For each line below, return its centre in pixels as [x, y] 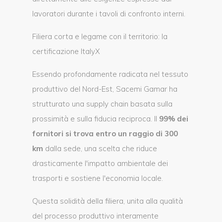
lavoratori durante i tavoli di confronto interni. [109, 14]
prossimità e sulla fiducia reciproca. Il [96, 119]
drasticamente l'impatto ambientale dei [100, 163]
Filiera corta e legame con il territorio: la [100, 36]
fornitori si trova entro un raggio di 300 [105, 134]
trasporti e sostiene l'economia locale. [98, 178]
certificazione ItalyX [66, 51]
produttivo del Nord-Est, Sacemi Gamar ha [105, 89]
